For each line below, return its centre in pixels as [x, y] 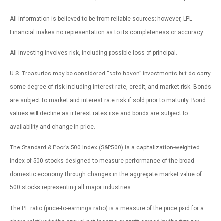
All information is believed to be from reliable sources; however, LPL [101, 18]
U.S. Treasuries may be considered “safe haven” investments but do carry [110, 73]
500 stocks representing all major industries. [71, 187]
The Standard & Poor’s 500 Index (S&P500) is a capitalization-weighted [105, 147]
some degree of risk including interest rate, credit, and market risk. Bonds [110, 87]
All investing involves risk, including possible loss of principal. [93, 53]
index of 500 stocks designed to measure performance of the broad [102, 161]
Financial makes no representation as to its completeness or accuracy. [107, 32]
